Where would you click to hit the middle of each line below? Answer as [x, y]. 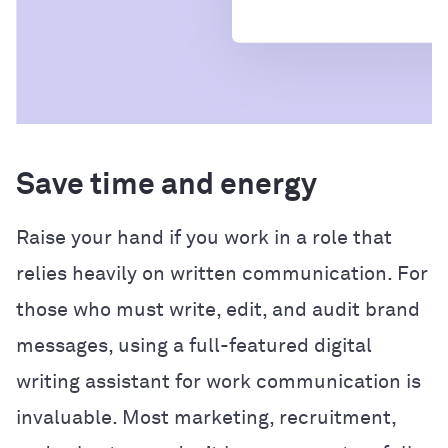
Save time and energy [169, 185]
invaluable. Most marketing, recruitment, [206, 417]
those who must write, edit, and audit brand [218, 309]
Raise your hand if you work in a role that [204, 237]
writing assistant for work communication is [218, 381]
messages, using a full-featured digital [194, 345]
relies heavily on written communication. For [222, 273]
